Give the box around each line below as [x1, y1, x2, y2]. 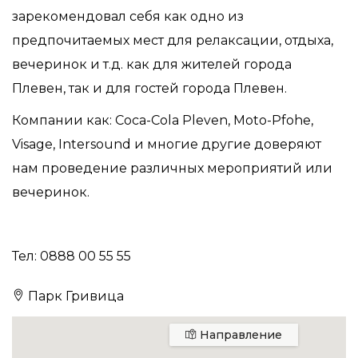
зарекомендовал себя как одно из [12, 9, 244, 24]
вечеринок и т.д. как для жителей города [12, 57, 292, 72]
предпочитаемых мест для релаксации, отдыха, [12, 33, 333, 48]
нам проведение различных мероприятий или [12, 161, 332, 176]
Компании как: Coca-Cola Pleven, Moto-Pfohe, [12, 113, 313, 128]
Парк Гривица [25, 288, 124, 304]
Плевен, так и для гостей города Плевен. [12, 81, 287, 96]
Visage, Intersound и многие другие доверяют [12, 137, 321, 152]
